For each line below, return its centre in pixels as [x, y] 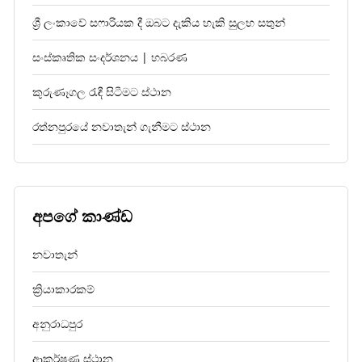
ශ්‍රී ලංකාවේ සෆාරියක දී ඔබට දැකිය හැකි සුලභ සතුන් [159, 23]
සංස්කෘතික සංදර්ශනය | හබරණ [110, 57]
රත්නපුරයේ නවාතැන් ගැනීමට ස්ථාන [122, 127]
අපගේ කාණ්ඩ [82, 216]
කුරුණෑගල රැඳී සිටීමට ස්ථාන [102, 92]
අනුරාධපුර [57, 323]
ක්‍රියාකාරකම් [63, 288]
